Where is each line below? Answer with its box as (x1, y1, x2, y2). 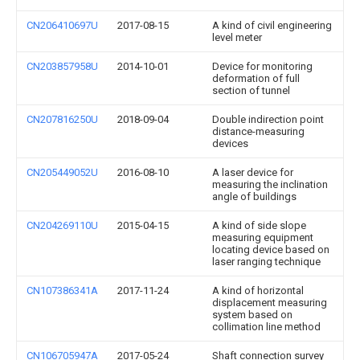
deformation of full (212, 72, 300, 84)
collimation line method (212, 321, 321, 333)
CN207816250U (27, 113, 98, 125)
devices (212, 137, 248, 149)
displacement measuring (212, 297, 327, 309)
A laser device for (212, 166, 293, 178)
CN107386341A (27, 284, 98, 297)
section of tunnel (212, 84, 290, 96)
